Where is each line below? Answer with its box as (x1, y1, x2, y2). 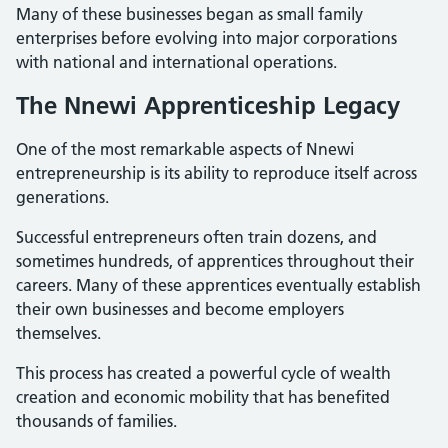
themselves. (16, 322, 101, 343)
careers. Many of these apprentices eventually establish (16, 274, 421, 295)
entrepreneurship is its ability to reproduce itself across (16, 162, 417, 183)
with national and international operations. (16, 51, 337, 72)
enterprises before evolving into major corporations (16, 27, 397, 48)
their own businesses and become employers (16, 298, 344, 319)
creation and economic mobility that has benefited (16, 386, 390, 407)
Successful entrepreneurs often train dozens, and (16, 226, 377, 247)
